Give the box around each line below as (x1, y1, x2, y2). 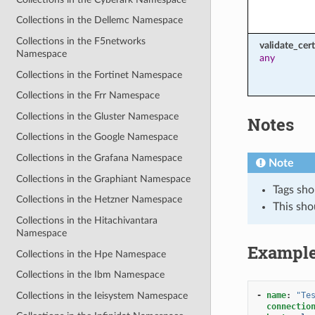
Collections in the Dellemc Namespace (16, 15, 184, 26)
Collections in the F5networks (16, 35, 146, 46)
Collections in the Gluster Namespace (16, 110, 179, 122)
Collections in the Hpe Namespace (16, 248, 167, 259)
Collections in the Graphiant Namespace (16, 173, 191, 184)
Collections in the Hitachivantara (16, 214, 158, 226)
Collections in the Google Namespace (16, 131, 179, 143)
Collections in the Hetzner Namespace (16, 194, 183, 205)
